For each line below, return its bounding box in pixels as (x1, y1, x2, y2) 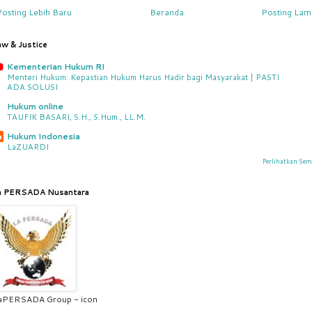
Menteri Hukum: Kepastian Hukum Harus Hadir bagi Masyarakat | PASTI (7, 72, 279, 84)
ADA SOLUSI (7, 81, 58, 93)
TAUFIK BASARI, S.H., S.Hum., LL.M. (7, 111, 146, 123)
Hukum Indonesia (7, 130, 80, 143)
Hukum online (7, 100, 63, 113)
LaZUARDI (7, 141, 49, 153)
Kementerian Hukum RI (7, 61, 105, 73)
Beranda (149, 6, 184, 19)
